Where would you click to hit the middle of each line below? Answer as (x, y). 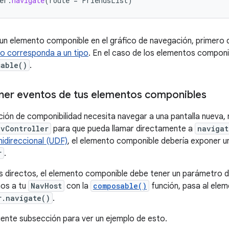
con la (77, 186)
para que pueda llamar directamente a (123, 129)
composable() (120, 186)
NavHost (46, 186)
